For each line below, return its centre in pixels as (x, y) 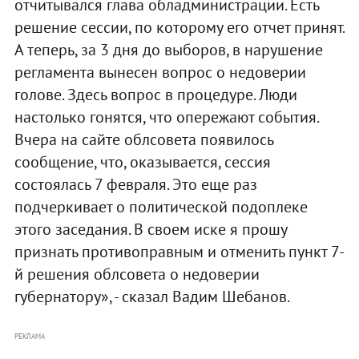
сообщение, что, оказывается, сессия (142, 161)
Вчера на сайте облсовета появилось (143, 139)
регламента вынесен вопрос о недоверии (160, 72)
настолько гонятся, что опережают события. (166, 117)
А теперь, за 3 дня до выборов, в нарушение (168, 49)
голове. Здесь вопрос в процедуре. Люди (155, 94)
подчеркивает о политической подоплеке (161, 206)
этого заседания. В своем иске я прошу (150, 229)
